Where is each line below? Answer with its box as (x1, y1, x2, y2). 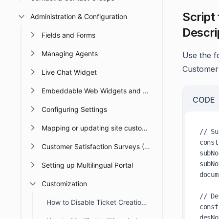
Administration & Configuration (30, 12, 127, 21)
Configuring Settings (42, 105, 107, 113)
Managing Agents (42, 49, 98, 58)
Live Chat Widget (42, 68, 97, 76)
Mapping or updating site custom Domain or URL (142, 124, 148, 132)
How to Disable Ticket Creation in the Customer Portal (141, 198, 147, 206)
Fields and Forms (42, 31, 95, 39)
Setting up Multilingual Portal (42, 161, 133, 169)
